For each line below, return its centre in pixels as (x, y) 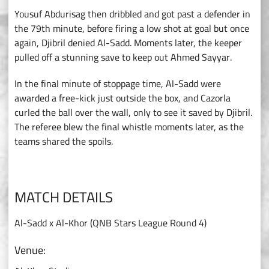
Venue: (30, 250)
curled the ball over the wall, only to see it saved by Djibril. (133, 113)
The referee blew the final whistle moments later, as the (129, 127)
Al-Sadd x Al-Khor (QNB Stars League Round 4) (110, 223)
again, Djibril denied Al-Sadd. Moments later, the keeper (128, 43)
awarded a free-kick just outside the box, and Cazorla (122, 98)
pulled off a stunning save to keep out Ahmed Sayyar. (123, 57)
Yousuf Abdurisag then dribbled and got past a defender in (132, 14)
